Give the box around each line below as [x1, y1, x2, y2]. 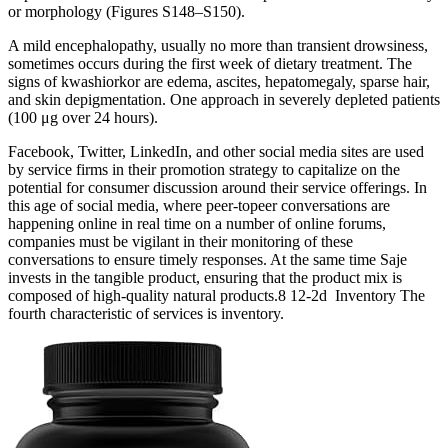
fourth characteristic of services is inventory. [8, 304, 284, 322]
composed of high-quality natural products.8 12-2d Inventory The [8, 286, 425, 304]
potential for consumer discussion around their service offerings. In [8, 178, 427, 196]
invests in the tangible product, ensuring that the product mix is [8, 268, 402, 286]
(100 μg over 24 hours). [8, 108, 158, 126]
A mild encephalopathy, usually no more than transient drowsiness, [8, 36, 428, 54]
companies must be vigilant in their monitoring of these [8, 232, 353, 250]
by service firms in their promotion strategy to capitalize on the [8, 160, 400, 178]
